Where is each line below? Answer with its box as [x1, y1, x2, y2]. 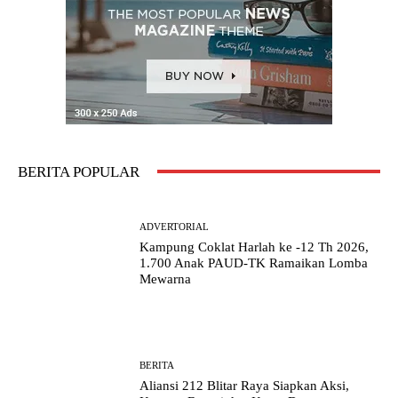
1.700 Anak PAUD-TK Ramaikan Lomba [139, 256, 369, 271]
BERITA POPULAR [18, 163, 139, 180]
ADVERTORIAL [139, 221, 210, 233]
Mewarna [139, 272, 192, 287]
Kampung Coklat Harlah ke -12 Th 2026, [139, 240, 370, 255]
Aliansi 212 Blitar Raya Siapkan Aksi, [139, 378, 350, 393]
